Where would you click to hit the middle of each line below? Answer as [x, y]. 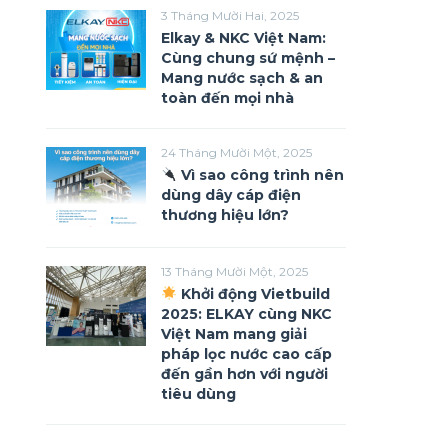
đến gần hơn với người [244, 374]
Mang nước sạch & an [242, 78]
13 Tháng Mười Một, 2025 [234, 271]
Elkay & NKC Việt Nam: [243, 38]
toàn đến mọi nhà [227, 98]
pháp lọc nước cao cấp [246, 354]
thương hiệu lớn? [227, 215]
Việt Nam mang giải [234, 334]
